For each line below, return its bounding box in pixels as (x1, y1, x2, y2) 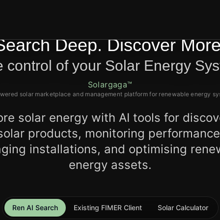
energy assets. (68, 158, 152, 172)
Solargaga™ (87, 80, 133, 89)
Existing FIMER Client (73, 203, 142, 212)
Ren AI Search (12, 203, 58, 212)
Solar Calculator (157, 203, 208, 212)
